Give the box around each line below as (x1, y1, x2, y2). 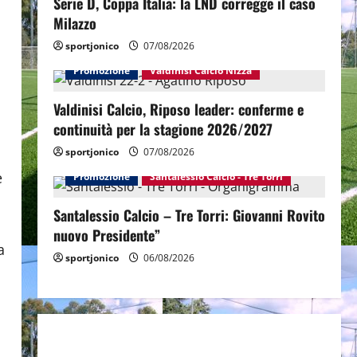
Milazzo (53, 13, 96, 33)
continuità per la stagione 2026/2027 (53, 119, 273, 139)
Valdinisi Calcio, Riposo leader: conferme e (53, 99, 304, 120)
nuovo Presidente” (53, 225, 160, 245)
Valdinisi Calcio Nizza (149, 64, 252, 77)
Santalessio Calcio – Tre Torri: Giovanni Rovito (53, 205, 325, 226)
